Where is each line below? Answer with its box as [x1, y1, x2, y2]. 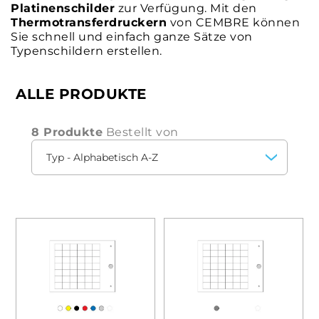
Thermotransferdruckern [11, 16, 167, 29]
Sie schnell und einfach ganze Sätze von [11, 30, 253, 43]
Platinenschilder [11, 1, 115, 15]
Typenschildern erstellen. [11, 44, 162, 58]
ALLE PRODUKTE [16, 85, 147, 103]
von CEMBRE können [167, 16, 300, 29]
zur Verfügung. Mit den [115, 1, 257, 15]
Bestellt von [103, 125, 179, 139]
